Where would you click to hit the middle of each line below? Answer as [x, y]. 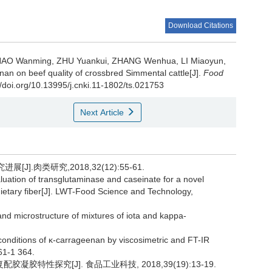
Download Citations [201, 25]
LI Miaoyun [202, 61]
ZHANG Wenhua [144, 61]
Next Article [103, 112]
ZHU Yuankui [82, 61]
